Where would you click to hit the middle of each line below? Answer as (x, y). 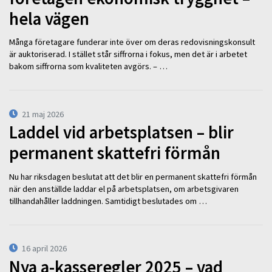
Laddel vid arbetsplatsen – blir (121, 133)
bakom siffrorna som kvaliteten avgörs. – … (88, 66)
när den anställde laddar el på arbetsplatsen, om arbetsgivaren (124, 189)
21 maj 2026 (43, 114)
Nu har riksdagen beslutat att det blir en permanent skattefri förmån (133, 176)
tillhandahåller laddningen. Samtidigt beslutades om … (108, 201)
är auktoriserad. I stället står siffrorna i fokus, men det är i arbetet (128, 54)
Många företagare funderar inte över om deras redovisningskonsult (132, 42)
